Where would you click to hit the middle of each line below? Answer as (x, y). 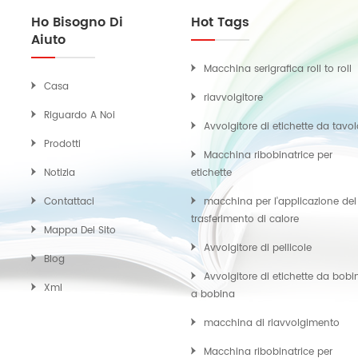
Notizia (60, 173)
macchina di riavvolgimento (272, 324)
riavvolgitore (233, 98)
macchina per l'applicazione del (280, 202)
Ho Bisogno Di (77, 23)
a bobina (213, 295)
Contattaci (69, 202)
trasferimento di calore (245, 220)
